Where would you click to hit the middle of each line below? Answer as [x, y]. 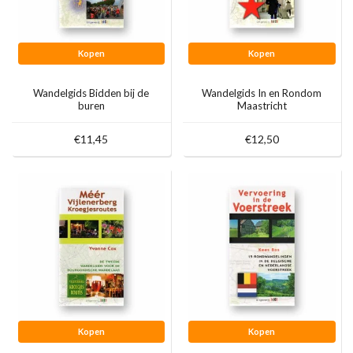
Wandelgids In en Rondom [262, 93]
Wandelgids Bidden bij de [91, 93]
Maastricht [262, 105]
